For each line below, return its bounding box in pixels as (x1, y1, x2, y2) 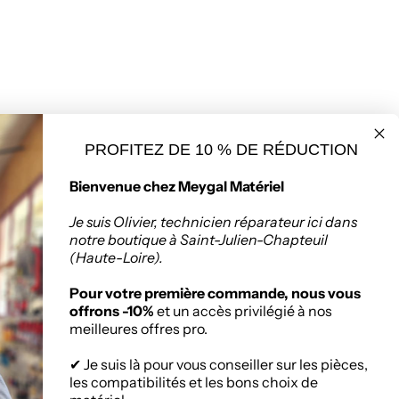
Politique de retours (216, 174, 335, 191)
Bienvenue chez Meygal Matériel (69, 177, 284, 196)
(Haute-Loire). (69, 248, 163, 267)
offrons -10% (69, 302, 154, 321)
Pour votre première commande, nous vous (69, 284, 361, 303)
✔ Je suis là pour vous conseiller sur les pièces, (69, 355, 368, 374)
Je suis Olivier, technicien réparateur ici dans (69, 213, 357, 232)
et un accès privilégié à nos (154, 302, 332, 321)
